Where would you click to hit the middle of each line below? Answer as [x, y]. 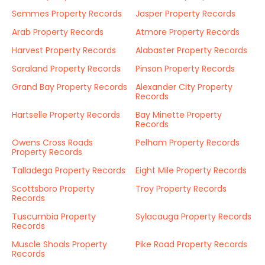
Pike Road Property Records [191, 244]
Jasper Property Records [185, 14]
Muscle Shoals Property [59, 244]
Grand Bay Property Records [70, 87]
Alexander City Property [184, 87]
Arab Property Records [58, 32]
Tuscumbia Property [54, 216]
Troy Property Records [181, 189]
